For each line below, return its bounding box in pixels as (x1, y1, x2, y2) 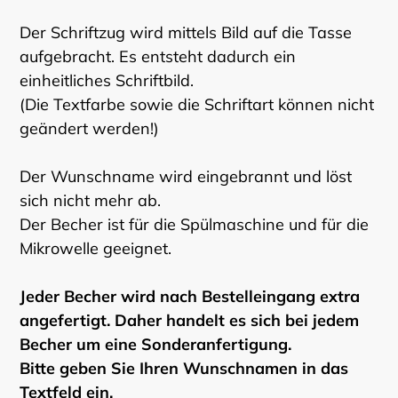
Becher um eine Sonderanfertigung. (20, 333, 291, 354)
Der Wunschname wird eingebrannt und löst (20, 165, 352, 187)
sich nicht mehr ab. (20, 189, 165, 211)
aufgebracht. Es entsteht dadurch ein (20, 45, 296, 67)
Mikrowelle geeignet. (20, 237, 171, 259)
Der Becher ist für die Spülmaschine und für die (20, 213, 369, 235)
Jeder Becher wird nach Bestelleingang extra (20, 285, 360, 306)
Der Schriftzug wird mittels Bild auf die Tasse (20, 21, 352, 43)
